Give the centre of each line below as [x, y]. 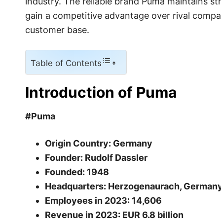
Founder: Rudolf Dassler [96, 158]
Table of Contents [66, 63]
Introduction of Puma [101, 92]
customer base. [57, 30]
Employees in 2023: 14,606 [103, 201]
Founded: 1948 [77, 172]
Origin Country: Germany [98, 143]
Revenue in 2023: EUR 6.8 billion [114, 215]
